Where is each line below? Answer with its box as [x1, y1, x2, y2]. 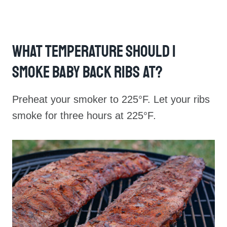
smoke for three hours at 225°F [12, 110, 154, 122]
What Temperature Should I [12, 42, 176, 62]
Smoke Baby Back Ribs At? [12, 62, 163, 83]
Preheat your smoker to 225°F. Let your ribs [12, 94, 210, 105]
